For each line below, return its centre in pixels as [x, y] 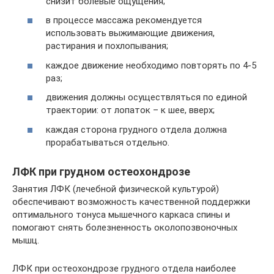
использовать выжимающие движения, [130, 33]
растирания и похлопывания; [107, 46]
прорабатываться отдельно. [108, 142]
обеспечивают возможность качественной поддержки [131, 202]
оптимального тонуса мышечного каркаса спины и [121, 214]
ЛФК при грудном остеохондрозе [101, 171]
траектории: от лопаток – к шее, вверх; [130, 110]
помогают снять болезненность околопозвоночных [125, 227]
